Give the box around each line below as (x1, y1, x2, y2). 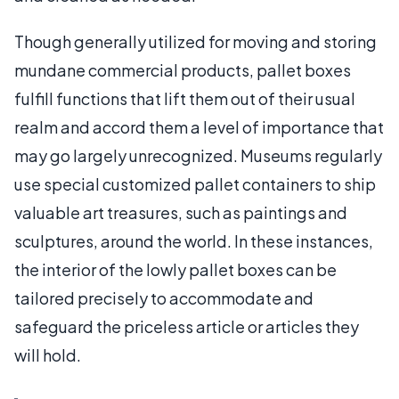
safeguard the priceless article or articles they (14, 315, 359, 337)
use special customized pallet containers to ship (14, 173, 376, 194)
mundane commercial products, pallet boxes (14, 59, 351, 80)
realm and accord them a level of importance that (14, 116, 384, 137)
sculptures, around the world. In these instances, (14, 230, 373, 251)
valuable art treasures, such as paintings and (14, 201, 347, 223)
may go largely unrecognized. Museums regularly (14, 144, 382, 166)
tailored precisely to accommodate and (14, 287, 313, 308)
